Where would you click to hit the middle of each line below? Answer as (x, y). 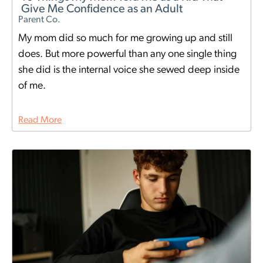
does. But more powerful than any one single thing (127, 55)
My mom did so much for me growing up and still (125, 39)
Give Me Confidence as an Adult (102, 10)
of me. (32, 86)
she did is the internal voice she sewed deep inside (129, 70)
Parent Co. (39, 20)
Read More (40, 121)
